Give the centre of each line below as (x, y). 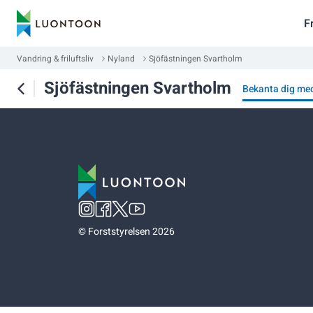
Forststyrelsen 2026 (131, 232)
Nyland (121, 59)
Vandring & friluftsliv (55, 59)
